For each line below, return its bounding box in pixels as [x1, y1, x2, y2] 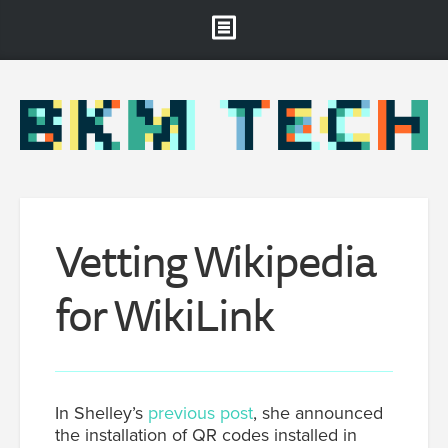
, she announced [253, 401, 383, 424]
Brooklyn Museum [162, 68, 286, 84]
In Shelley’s [55, 401, 148, 424]
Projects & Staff [171, 140, 277, 156]
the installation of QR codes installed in [55, 423, 357, 446]
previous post [148, 401, 253, 424]
